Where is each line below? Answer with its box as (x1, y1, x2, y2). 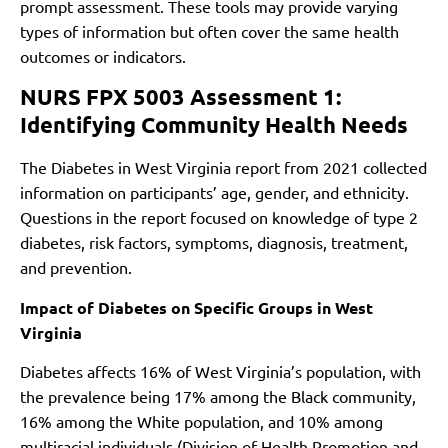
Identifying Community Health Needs (20, 111, 408, 139)
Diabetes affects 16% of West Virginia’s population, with (20, 361, 421, 382)
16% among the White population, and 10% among (20, 411, 383, 432)
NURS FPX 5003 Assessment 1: (20, 83, 341, 111)
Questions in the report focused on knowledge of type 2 (20, 207, 418, 228)
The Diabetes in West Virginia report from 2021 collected (20, 157, 427, 178)
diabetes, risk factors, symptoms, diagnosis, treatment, (20, 232, 408, 253)
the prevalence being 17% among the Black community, (20, 386, 416, 407)
